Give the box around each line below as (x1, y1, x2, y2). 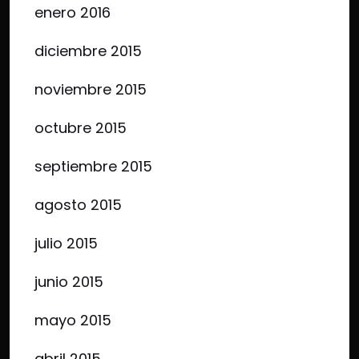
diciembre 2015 (34, 41, 142, 61)
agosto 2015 (34, 195, 122, 215)
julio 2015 (34, 233, 98, 253)
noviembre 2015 (34, 79, 147, 99)
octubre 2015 (34, 118, 127, 138)
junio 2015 (34, 272, 103, 292)
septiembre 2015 (34, 156, 152, 176)
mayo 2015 (34, 310, 111, 330)
